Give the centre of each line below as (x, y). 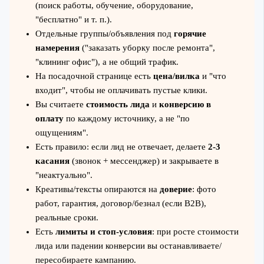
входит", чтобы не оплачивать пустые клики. (121, 90)
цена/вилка (176, 76)
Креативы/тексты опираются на (97, 189)
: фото (204, 189)
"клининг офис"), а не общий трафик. (107, 62)
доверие (176, 189)
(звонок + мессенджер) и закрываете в (144, 161)
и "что (213, 76)
